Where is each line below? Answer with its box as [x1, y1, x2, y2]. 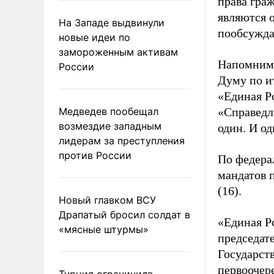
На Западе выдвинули [59, 16, 165, 29]
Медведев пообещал [59, 105, 158, 117]
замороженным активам [59, 45, 178, 58]
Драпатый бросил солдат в [59, 208, 190, 221]
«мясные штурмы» [59, 223, 149, 235]
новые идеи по [59, 31, 130, 43]
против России [59, 149, 131, 161]
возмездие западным [59, 119, 161, 132]
